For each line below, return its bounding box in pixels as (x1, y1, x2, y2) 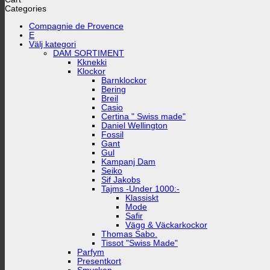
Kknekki (77, 58, 107, 67)
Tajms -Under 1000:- (101, 184, 180, 193)
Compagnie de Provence (29, 22, 124, 31)
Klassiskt (125, 193, 159, 202)
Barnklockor (101, 76, 146, 85)
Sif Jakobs (101, 175, 140, 184)
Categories (5, 4, 46, 14)
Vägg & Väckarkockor (125, 221, 207, 230)
